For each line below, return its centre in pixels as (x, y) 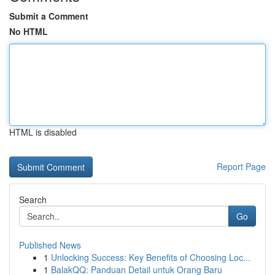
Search (33, 199)
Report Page (241, 166)
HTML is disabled (43, 132)
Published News (50, 245)
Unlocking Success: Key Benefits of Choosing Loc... (151, 257)
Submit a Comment (49, 16)
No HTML (29, 31)
